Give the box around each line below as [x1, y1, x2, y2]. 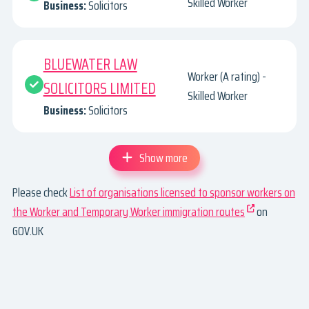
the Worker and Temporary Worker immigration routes [12, 202, 245, 222]
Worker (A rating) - [188, 66, 267, 86]
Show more [139, 148, 188, 168]
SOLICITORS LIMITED [43, 76, 156, 101]
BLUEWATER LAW [43, 52, 137, 77]
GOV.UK [12, 221, 43, 241]
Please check [12, 183, 70, 203]
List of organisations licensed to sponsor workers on [69, 183, 295, 203]
